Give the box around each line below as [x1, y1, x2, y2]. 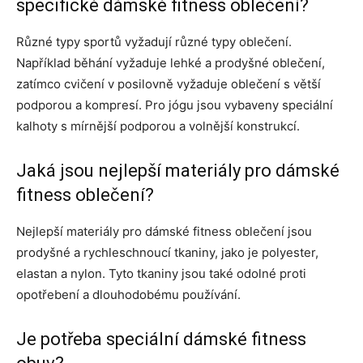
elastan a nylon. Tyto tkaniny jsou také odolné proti [16, 265, 306, 281]
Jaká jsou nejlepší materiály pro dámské [16, 160, 340, 181]
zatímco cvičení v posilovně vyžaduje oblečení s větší [16, 75, 321, 92]
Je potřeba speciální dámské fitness [16, 328, 306, 349]
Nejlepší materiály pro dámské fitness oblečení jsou [16, 223, 312, 239]
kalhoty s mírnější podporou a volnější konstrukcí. [16, 117, 300, 134]
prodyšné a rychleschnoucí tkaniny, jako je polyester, [16, 244, 318, 260]
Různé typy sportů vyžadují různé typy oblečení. [16, 33, 292, 49]
